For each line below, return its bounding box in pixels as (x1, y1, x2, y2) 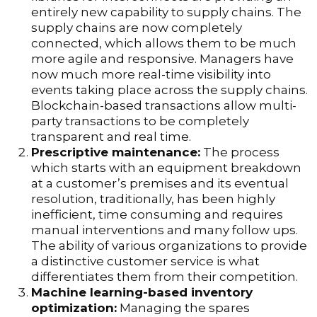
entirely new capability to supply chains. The (31, 5, 301, 20)
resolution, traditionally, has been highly (31, 192, 275, 207)
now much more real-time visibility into (31, 67, 271, 82)
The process (200, 145, 279, 160)
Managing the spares (117, 301, 250, 316)
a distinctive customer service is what (31, 254, 260, 269)
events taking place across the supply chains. (31, 83, 308, 98)
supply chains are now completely (31, 21, 242, 35)
